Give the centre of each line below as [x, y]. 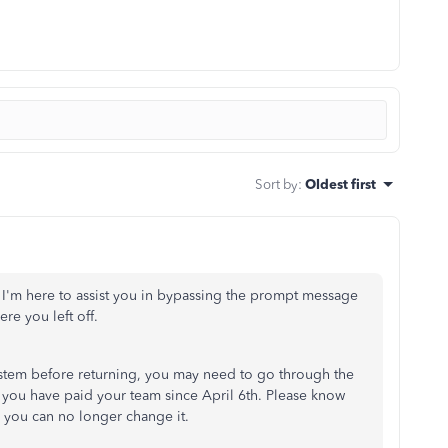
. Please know [301, 395]
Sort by [276, 184]
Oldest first [340, 184]
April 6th [230, 395]
